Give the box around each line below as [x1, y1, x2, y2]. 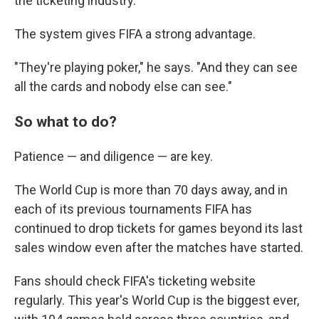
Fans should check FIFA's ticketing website [14, 273, 256, 288]
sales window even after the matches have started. [14, 240, 303, 255]
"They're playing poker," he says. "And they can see [14, 60, 298, 75]
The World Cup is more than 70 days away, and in [14, 182, 288, 197]
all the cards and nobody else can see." [14, 79, 232, 94]
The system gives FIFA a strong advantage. [14, 26, 256, 41]
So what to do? [14, 113, 117, 130]
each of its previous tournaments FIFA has [14, 202, 252, 216]
